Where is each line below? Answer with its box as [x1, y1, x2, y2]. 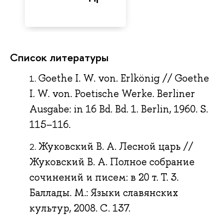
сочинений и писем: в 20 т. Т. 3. [29, 170, 179, 184]
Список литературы [10, 49, 109, 65]
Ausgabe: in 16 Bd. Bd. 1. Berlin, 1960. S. [29, 103, 209, 116]
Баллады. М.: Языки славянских [29, 186, 179, 199]
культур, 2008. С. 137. [29, 201, 131, 215]
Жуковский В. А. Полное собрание [29, 155, 195, 168]
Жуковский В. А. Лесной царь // [38, 139, 194, 153]
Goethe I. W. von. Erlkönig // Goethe [38, 72, 210, 85]
